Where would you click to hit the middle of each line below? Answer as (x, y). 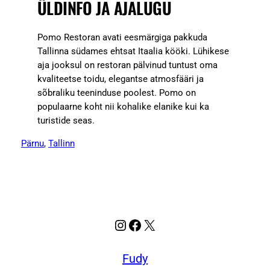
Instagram (145, 224)
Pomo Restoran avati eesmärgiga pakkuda (122, 38)
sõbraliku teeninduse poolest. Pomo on (116, 93)
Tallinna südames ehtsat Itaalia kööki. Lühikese (133, 52)
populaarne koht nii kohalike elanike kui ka (123, 107)
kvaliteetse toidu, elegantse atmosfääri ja (120, 80)
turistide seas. (66, 121)
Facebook (159, 224)
